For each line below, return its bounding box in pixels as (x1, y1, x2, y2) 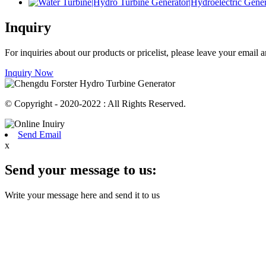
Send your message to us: (5, 162, 157, 178)
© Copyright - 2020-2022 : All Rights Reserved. (5, 98, 186, 109)
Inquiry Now (5, 67, 53, 78)
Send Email (18, 129, 61, 140)
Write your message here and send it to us (5, 190, 160, 201)
